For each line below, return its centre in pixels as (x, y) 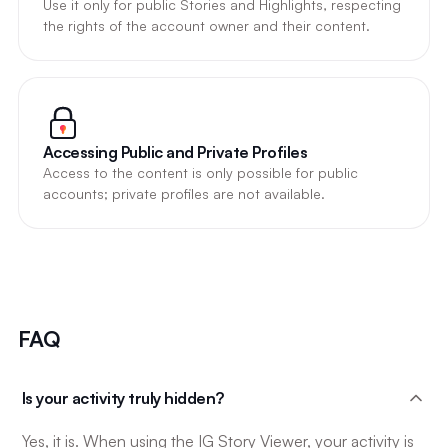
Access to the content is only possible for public (200, 172)
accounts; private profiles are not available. (183, 193)
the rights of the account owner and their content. (206, 25)
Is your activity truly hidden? (122, 397)
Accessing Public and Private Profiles (175, 151)
